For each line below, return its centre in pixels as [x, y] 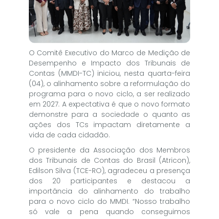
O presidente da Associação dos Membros [109, 150]
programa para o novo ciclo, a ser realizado [109, 94]
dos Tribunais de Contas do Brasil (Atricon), [109, 160]
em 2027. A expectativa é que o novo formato [109, 104]
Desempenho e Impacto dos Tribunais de [109, 63]
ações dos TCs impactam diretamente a [109, 124]
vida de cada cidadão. [69, 135]
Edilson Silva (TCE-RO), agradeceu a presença [109, 170]
